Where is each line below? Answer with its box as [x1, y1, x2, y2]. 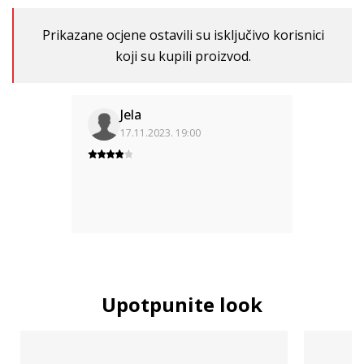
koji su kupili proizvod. [115, 47, 251, 65]
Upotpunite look [102, 291, 262, 318]
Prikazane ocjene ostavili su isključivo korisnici [41, 26, 324, 44]
